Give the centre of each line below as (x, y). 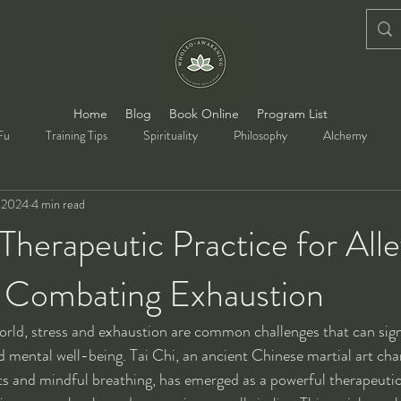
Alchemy (345, 136)
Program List (292, 113)
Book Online (204, 113)
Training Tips (77, 136)
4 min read (58, 205)
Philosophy (260, 136)
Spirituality (171, 136)
